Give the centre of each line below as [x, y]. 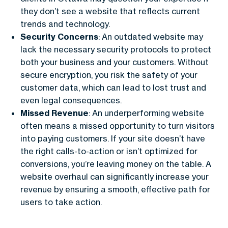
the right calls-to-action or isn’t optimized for [109, 151]
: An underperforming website [146, 113]
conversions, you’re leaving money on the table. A [116, 164]
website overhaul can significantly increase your [115, 177]
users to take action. [61, 202]
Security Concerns [59, 37]
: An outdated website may [151, 37]
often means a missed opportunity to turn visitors [118, 126]
